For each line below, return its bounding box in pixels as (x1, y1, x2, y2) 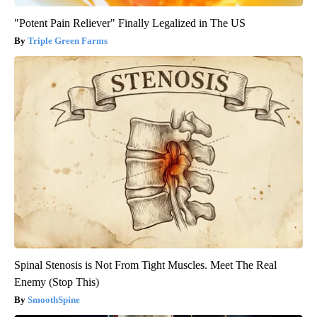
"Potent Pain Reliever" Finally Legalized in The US (14, 17, 246, 30)
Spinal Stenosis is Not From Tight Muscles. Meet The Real (14, 259, 277, 272)
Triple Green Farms (28, 35, 108, 47)
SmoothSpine (28, 294, 80, 306)
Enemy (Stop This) (14, 276, 99, 289)
